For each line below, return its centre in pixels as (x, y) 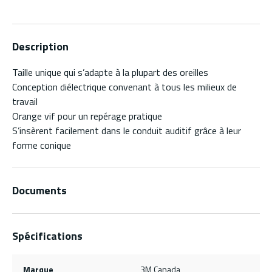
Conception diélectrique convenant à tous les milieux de (124, 87)
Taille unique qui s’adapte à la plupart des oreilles (110, 73)
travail (25, 102)
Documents (39, 191)
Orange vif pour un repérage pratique (87, 116)
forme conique (42, 145)
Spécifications (47, 236)
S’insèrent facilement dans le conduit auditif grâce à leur (127, 131)
